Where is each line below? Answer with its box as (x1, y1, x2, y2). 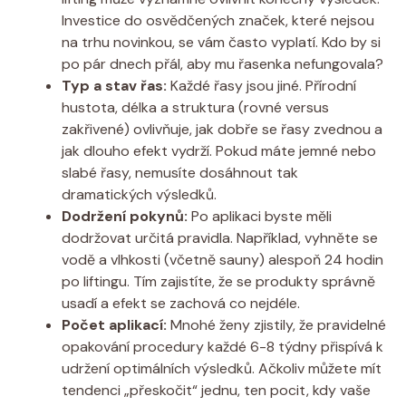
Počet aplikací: (62, 314, 167, 334)
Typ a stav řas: (62, 75, 167, 95)
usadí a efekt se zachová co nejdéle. (62, 293, 300, 313)
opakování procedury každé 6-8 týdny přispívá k (62, 336, 383, 356)
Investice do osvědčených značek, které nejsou (62, 10, 374, 30)
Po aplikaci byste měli (188, 206, 332, 226)
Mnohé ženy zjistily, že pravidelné (167, 314, 386, 334)
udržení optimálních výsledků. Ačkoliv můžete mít (62, 358, 382, 378)
